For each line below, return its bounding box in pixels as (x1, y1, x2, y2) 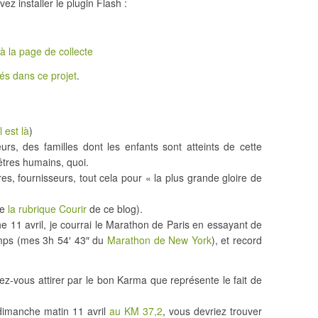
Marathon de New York (106, 233, 212, 247)
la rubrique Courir (8, 202, 87, 216)
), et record (211, 233, 263, 247)
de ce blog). (87, 202, 143, 216)
